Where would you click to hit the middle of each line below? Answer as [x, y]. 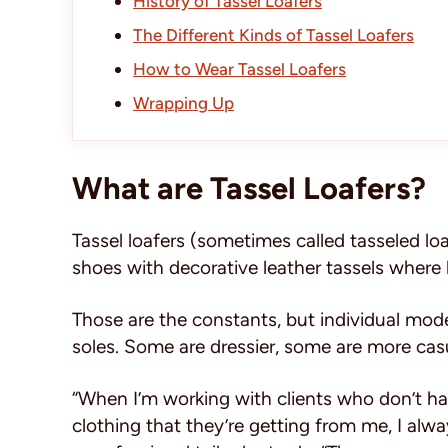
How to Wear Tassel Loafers [239, 68]
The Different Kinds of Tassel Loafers [273, 34]
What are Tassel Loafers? [249, 188]
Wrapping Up [183, 102]
